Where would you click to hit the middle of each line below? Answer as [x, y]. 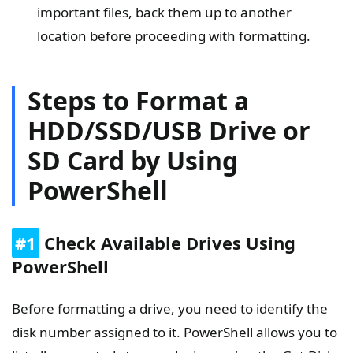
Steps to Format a [138, 101]
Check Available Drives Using [167, 243]
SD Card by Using [133, 161]
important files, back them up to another [164, 13]
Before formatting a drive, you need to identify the [170, 309]
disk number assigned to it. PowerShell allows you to [175, 333]
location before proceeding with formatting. [174, 36]
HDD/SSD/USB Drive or [169, 131]
